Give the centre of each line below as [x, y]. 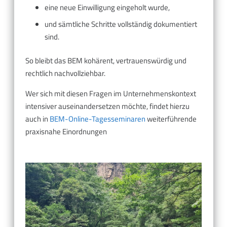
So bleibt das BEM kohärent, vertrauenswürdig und [106, 61]
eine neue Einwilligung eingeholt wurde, [107, 8]
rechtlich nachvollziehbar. [65, 73]
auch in [37, 119]
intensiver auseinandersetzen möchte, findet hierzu [107, 106]
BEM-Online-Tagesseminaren [98, 119]
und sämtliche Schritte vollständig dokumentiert [121, 24]
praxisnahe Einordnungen [66, 132]
